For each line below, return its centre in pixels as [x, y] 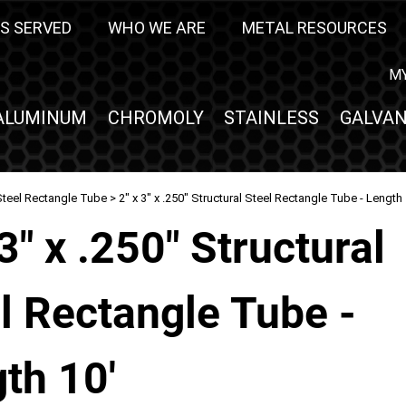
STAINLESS [272, 118]
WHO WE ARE [157, 28]
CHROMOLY [155, 118]
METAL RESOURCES [314, 28]
